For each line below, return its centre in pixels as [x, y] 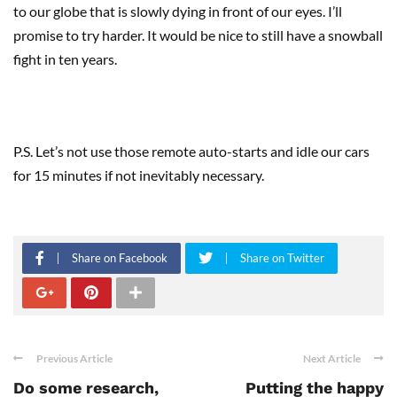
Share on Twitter [282, 258]
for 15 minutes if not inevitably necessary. [139, 175]
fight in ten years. [65, 59]
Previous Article [74, 359]
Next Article [332, 359]
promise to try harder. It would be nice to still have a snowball [198, 35]
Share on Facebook [120, 258]
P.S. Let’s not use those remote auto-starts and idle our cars [191, 152]
